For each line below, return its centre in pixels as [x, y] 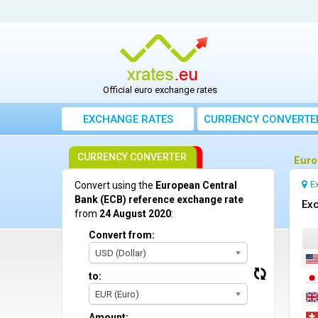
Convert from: [122, 235]
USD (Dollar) [121, 253]
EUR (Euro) [117, 295]
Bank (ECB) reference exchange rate [159, 200]
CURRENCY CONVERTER [132, 157]
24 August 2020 [135, 214]
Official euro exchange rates [160, 90]
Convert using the [115, 186]
